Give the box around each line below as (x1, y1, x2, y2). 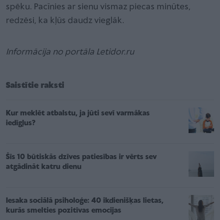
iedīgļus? (6, 119, 35, 127)
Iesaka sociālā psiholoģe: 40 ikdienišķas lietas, (6, 196, 164, 205)
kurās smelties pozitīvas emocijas (6, 206, 121, 215)
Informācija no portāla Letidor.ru (6, 47, 136, 57)
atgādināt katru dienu (6, 163, 82, 171)
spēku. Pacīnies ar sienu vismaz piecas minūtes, (6, 2, 191, 12)
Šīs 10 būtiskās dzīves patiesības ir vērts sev (6, 153, 157, 161)
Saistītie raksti (6, 81, 64, 90)
